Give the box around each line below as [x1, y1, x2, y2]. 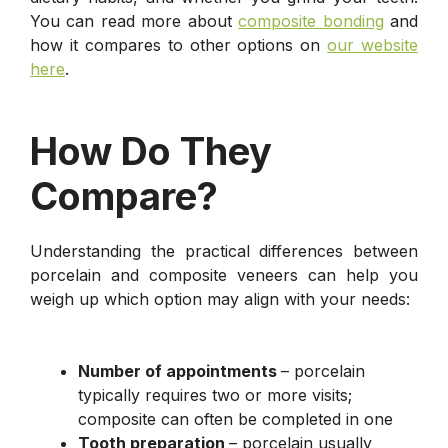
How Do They [30, 127, 272, 174]
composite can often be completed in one [78, 408, 393, 429]
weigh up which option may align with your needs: [30, 288, 410, 309]
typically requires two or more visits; [78, 384, 352, 405]
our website [327, 34, 418, 55]
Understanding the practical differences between [30, 240, 418, 261]
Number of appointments [78, 360, 281, 381]
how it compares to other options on [30, 34, 328, 55]
